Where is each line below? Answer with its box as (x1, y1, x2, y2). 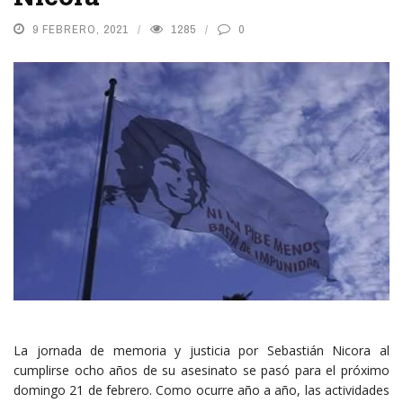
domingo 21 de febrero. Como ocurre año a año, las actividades (13, 381, 390, 399)
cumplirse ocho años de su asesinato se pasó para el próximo (13, 362, 390, 380)
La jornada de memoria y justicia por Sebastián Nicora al (13, 342, 390, 360)
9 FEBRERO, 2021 (32, 22, 129, 38)
